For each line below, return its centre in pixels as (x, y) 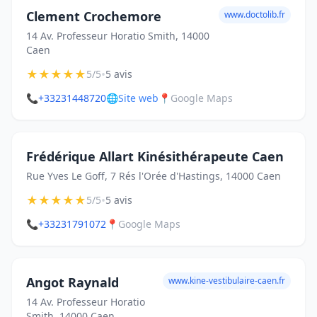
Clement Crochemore (94, 16)
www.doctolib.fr (255, 15)
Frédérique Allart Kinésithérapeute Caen (155, 156)
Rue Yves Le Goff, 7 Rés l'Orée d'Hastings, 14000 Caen (154, 176)
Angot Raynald (73, 282)
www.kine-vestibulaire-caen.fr (227, 281)
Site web (138, 98)
